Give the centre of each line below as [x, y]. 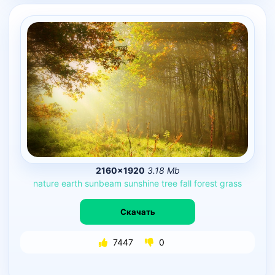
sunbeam [103, 184]
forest [206, 184]
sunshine [141, 184]
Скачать [137, 211]
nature [46, 184]
